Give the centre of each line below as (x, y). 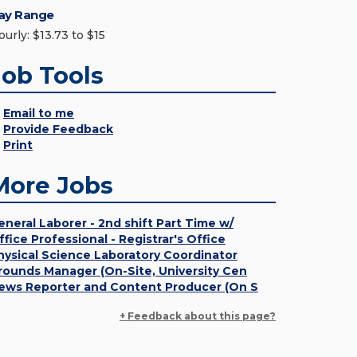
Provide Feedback (58, 129)
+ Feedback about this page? (198, 316)
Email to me (39, 113)
